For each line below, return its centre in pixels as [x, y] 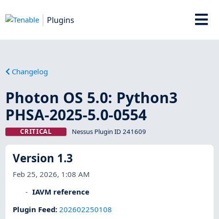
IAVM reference [61, 191]
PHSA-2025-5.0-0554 [76, 114]
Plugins [61, 20]
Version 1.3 [43, 158]
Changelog [30, 71]
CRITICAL [36, 131]
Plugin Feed [34, 209]
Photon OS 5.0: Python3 [92, 97]
